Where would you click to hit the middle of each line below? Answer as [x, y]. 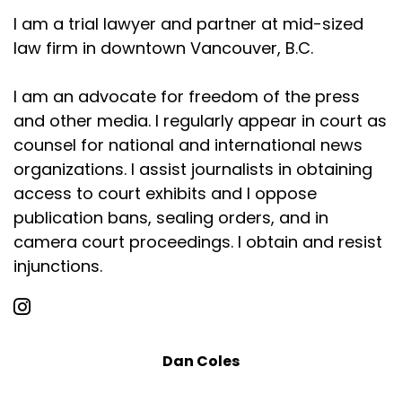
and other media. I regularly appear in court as [200, 121]
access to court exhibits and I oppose [165, 193]
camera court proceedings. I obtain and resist [198, 242]
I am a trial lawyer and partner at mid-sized [188, 24]
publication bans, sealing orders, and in [171, 218]
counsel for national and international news [188, 145]
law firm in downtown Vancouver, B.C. [163, 48]
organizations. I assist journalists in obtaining [193, 169]
